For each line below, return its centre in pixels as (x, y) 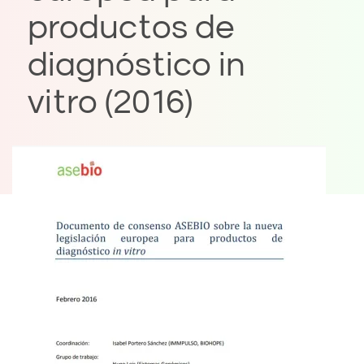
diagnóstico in (136, 65)
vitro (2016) (110, 103)
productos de (131, 28)
